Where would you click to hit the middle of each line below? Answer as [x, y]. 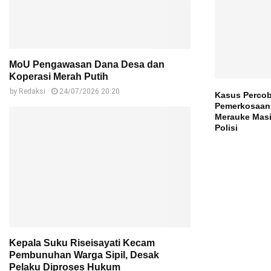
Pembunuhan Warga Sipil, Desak [84, 255]
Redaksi [32, 91]
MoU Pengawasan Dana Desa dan [87, 64]
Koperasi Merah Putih [59, 77]
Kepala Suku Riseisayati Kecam [82, 243]
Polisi [226, 128]
